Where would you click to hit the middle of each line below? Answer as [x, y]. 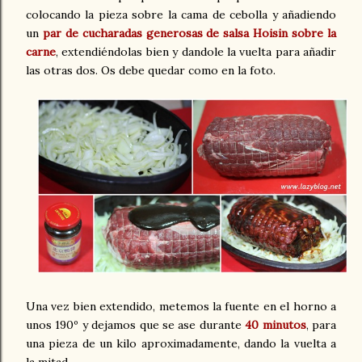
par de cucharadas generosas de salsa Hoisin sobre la [189, 34]
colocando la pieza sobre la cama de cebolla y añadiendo [181, 15]
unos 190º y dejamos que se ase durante [136, 325]
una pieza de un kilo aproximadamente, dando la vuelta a [181, 344]
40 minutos [276, 325]
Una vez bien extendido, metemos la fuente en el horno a [181, 307]
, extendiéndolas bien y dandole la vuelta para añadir [196, 52]
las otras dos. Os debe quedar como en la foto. [151, 71]
